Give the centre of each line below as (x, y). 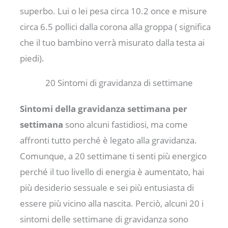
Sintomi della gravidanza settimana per (104, 109)
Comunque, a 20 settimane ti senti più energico (113, 156)
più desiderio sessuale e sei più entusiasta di (107, 188)
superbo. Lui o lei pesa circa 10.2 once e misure (114, 11)
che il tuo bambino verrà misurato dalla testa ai (112, 43)
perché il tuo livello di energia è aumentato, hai (112, 172)
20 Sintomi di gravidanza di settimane (119, 83)
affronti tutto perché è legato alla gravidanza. (109, 140)
